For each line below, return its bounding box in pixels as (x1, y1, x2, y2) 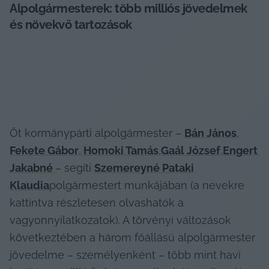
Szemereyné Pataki (94, 161, 194, 174)
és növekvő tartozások (10, 17, 132, 32)
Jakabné (10, 161, 55, 174)
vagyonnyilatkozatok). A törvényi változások (10, 213, 231, 226)
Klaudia (10, 178, 49, 192)
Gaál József (161, 144, 220, 157)
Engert (223, 144, 258, 157)
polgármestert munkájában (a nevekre (49, 178, 244, 192)
